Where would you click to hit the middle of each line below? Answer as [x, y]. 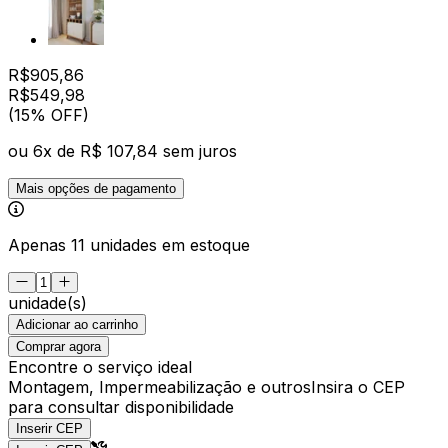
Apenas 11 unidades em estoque [129, 244]
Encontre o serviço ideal [100, 366]
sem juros [200, 150]
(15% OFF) [48, 114]
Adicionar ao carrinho [77, 324]
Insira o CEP [358, 386]
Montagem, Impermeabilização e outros [159, 386]
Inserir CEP [49, 428]
